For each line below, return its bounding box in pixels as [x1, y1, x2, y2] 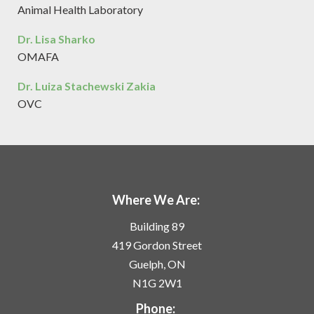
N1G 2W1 [132, 276, 182, 289]
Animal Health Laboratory [18, 3, 143, 16]
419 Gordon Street [112, 238, 202, 252]
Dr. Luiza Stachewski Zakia [18, 79, 156, 93]
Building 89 [130, 219, 184, 233]
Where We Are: [111, 192, 200, 207]
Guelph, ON [128, 257, 186, 271]
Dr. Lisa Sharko [18, 32, 95, 46]
